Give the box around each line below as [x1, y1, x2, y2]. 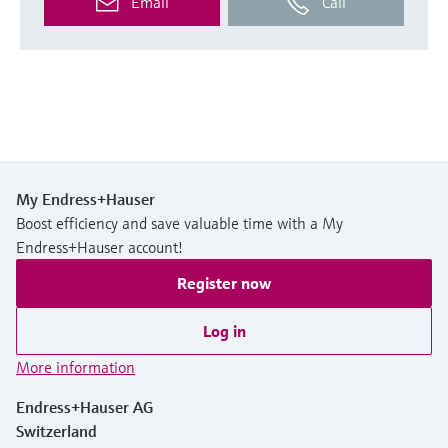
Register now [177, 272, 271, 293]
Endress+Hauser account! [16, 236, 183, 257]
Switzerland [16, 420, 97, 441]
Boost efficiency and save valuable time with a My [16, 212, 343, 233]
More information [16, 356, 135, 377]
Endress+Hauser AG [16, 396, 153, 417]
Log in [202, 320, 246, 341]
